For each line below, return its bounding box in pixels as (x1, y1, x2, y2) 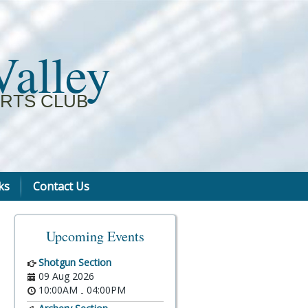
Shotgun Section (38, 256, 111, 269)
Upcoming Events (46, 227, 144, 245)
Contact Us (32, 179, 89, 194)
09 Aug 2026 (38, 269, 94, 283)
